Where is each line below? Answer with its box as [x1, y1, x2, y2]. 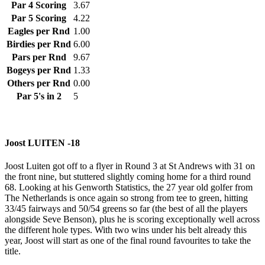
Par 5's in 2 [16, 91, 62, 102]
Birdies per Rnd [7, 39, 71, 50]
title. [5, 245, 21, 256]
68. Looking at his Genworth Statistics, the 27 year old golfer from [5, 182, 253, 192]
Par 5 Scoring [11, 13, 66, 24]
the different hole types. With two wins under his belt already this [5, 224, 247, 235]
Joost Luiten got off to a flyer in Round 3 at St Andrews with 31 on [5, 160, 255, 171]
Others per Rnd [7, 78, 70, 89]
